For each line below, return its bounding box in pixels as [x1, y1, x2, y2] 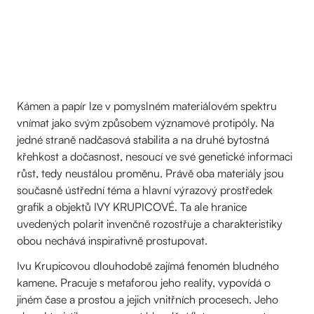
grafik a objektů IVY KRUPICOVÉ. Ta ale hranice [17, 200, 247, 214]
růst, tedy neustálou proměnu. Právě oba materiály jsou [17, 166, 284, 180]
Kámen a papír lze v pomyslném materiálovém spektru [17, 99, 277, 113]
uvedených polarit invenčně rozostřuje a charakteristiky [17, 217, 282, 231]
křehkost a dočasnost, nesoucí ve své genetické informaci [17, 149, 292, 163]
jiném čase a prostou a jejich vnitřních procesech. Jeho [17, 292, 278, 306]
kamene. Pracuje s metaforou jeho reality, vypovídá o [17, 275, 271, 289]
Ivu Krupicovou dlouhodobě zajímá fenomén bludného [17, 259, 279, 273]
